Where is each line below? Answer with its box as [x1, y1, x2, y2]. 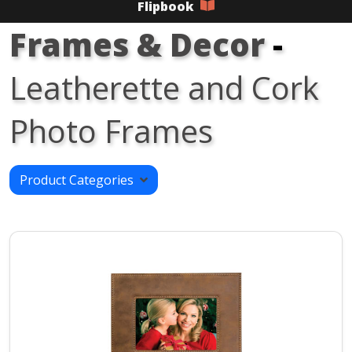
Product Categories [20, 171, 140, 189]
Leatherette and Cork [9, 66, 319, 110]
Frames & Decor [9, 23, 265, 67]
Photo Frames [9, 109, 213, 153]
